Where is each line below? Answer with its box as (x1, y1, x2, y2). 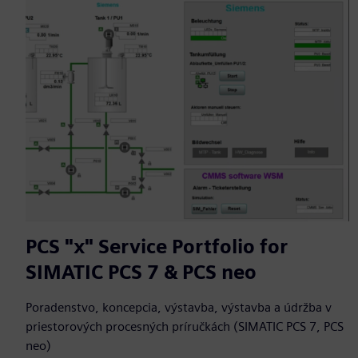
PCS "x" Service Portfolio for (26, 235, 288, 259)
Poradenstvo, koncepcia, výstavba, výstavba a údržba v (26, 300, 332, 316)
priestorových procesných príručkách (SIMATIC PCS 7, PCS (26, 319, 344, 335)
